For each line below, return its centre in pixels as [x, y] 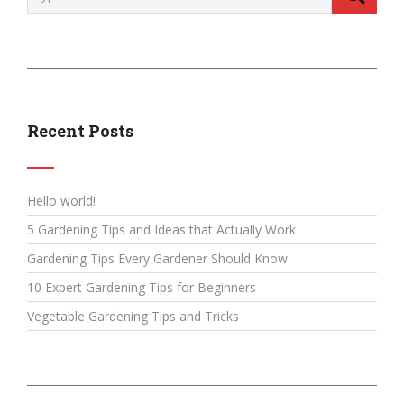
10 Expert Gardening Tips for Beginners [142, 287]
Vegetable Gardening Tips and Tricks [133, 316]
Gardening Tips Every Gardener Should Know [157, 258]
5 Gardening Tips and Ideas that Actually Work [161, 229]
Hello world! [61, 200]
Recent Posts [80, 130]
